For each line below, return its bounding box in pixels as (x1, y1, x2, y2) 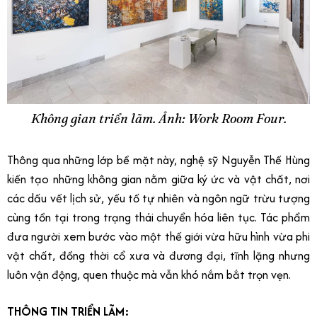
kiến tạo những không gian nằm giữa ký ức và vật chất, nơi (7, 171, 310, 188)
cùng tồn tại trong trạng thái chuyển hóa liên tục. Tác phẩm (7, 209, 310, 226)
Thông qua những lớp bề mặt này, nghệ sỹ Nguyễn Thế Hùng (7, 151, 310, 169)
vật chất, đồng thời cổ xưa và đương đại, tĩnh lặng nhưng (7, 247, 310, 265)
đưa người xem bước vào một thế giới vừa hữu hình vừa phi (7, 228, 310, 246)
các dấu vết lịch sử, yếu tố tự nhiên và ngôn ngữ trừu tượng (7, 190, 310, 207)
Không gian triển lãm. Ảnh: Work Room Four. (30, 110, 287, 127)
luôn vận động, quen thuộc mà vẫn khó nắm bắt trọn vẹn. (7, 266, 291, 284)
